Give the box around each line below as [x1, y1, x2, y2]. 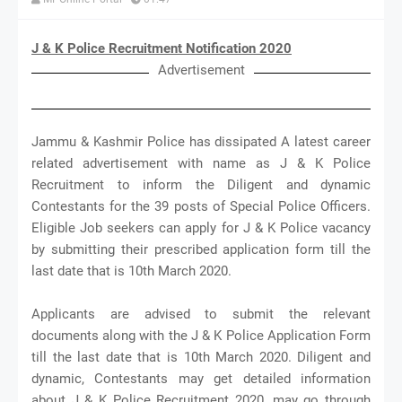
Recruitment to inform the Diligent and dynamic [31, 176, 371, 193]
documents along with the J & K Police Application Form [31, 327, 371, 344]
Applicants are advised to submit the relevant [31, 305, 371, 322]
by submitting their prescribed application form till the [31, 240, 371, 258]
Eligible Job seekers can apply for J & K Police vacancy [31, 219, 371, 236]
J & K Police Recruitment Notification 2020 [31, 39, 292, 57]
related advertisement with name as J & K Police [31, 154, 371, 171]
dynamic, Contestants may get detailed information [31, 370, 371, 387]
